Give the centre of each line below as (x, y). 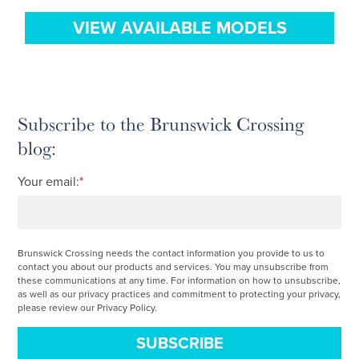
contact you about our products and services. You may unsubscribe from (173, 266)
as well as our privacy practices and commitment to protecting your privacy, (179, 294)
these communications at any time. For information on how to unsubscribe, (179, 280)
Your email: (49, 182)
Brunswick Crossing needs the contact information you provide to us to (171, 253)
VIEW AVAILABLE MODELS (179, 28)
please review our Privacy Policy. (88, 307)
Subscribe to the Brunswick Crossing (161, 123)
